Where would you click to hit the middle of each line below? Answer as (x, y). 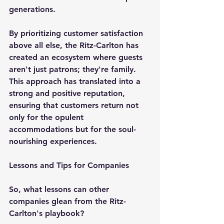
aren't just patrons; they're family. (74, 69)
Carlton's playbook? (46, 213)
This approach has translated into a (76, 81)
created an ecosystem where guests (77, 57)
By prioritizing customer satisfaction (77, 33)
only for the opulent (47, 117)
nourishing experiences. (53, 141)
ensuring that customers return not (75, 105)
